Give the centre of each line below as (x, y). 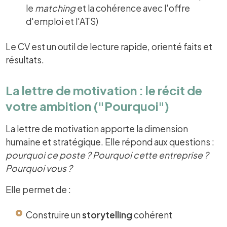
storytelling (107, 215)
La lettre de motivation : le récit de (104, 90)
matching (55, 8)
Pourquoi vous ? (39, 168)
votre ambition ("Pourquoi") (88, 106)
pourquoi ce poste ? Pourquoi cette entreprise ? (107, 155)
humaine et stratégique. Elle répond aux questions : (110, 142)
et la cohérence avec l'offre (133, 8)
